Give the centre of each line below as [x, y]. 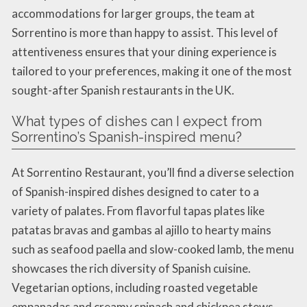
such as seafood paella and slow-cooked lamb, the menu [153, 249]
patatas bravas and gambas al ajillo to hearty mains [142, 230]
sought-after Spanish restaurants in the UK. [123, 90]
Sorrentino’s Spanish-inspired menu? [127, 137]
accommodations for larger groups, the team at [133, 13]
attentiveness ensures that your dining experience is [144, 51]
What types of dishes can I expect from [137, 121]
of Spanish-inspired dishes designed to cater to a [135, 191]
